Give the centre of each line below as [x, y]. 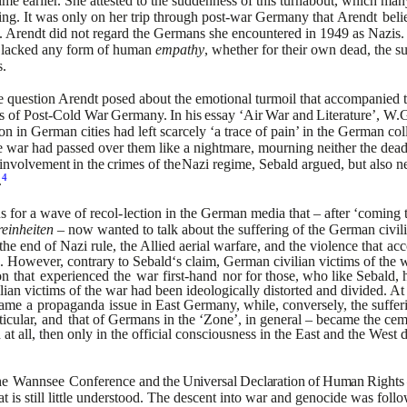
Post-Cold [53, 115]
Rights [386, 381]
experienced [74, 276]
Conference [103, 381]
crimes [126, 164]
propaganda [71, 305]
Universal [209, 381]
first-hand [190, 276]
